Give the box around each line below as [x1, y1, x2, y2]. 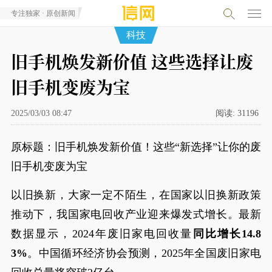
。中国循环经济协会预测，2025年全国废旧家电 [27, 247, 262, 259]
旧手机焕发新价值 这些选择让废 [10, 49, 253, 73]
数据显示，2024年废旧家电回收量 [10, 228, 193, 240]
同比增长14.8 [192, 228, 262, 240]
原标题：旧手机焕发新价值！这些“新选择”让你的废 [10, 141, 262, 153]
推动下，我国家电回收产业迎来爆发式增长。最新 [10, 208, 262, 220]
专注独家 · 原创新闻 [10, 9, 75, 18]
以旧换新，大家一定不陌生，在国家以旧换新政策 [10, 189, 262, 201]
